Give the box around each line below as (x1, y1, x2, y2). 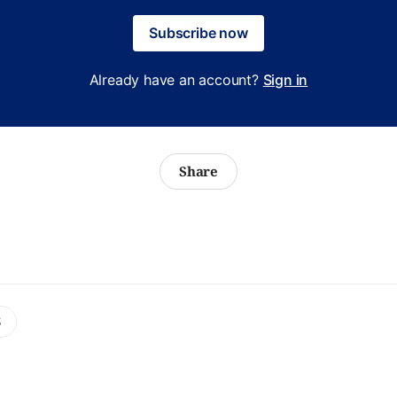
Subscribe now (149, 24, 248, 42)
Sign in (262, 71, 308, 89)
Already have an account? (89, 71, 263, 89)
